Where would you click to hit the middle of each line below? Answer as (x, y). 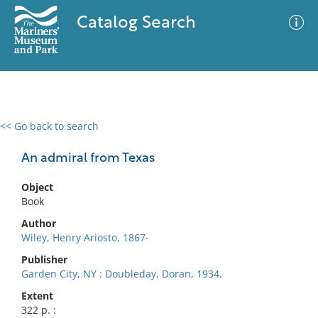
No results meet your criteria (157, 213)
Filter (286, 139)
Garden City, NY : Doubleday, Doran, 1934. (122, 274)
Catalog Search (136, 23)
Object (37, 187)
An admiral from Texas (88, 159)
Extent (37, 296)
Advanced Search (210, 138)
